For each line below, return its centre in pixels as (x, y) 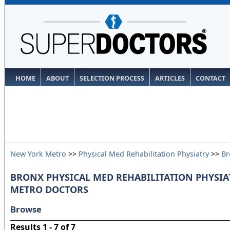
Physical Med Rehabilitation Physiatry (144, 154)
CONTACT (210, 78)
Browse (26, 209)
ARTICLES (170, 78)
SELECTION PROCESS (112, 78)
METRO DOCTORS (49, 189)
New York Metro (38, 154)
